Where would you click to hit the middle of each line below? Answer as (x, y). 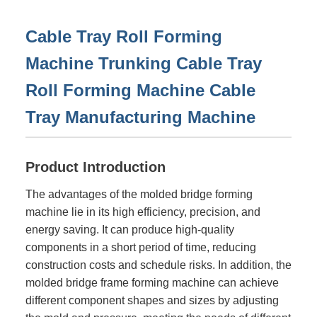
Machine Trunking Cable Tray (144, 63)
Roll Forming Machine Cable (140, 90)
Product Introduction (96, 167)
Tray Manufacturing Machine (140, 117)
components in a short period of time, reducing (141, 247)
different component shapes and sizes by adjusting (152, 300)
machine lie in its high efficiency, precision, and (143, 212)
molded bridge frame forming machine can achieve (152, 282)
